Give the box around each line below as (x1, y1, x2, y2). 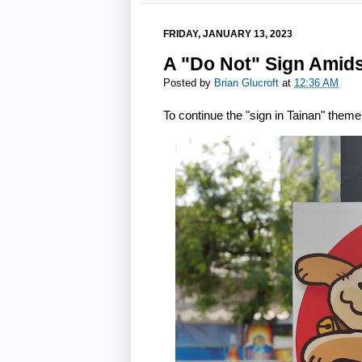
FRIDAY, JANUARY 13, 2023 (163, 27, 293, 40)
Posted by (163, 78, 214, 90)
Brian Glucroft (214, 78, 279, 90)
